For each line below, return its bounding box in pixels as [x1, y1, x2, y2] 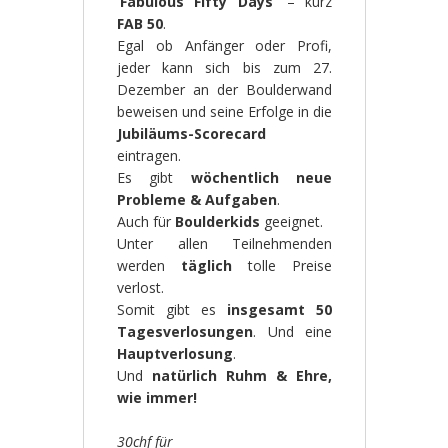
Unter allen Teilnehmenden [116, 233, 333, 253]
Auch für [116, 211, 175, 231]
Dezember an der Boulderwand [116, 79, 333, 99]
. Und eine [252, 321, 333, 341]
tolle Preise [231, 255, 333, 275]
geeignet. [259, 211, 323, 231]
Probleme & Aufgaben [116, 189, 277, 209]
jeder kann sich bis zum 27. [116, 57, 333, 77]
